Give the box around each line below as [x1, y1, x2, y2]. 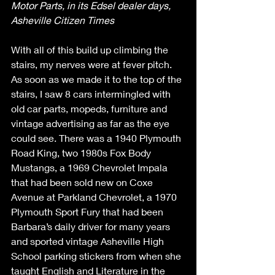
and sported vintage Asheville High [11, 234, 166, 247]
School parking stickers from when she [11, 249, 184, 261]
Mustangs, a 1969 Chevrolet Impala [11, 161, 170, 173]
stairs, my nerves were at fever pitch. [11, 58, 174, 70]
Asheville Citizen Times [11, 14, 114, 26]
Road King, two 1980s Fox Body [11, 146, 153, 158]
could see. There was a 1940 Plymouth [11, 131, 184, 144]
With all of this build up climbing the [11, 43, 171, 55]
